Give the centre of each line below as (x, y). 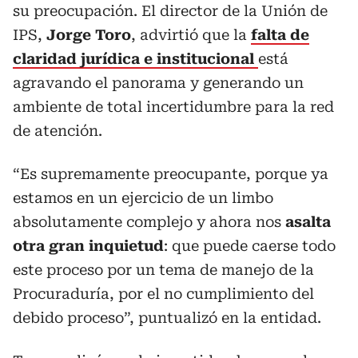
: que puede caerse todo (250, 246)
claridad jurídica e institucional (133, 59)
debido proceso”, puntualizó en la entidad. (167, 318)
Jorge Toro (89, 35)
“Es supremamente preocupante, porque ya (171, 174)
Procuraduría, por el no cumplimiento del (163, 294)
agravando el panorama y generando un (158, 83)
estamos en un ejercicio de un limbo (143, 198)
